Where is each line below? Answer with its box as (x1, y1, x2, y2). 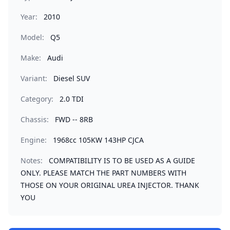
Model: (21, 32, 44, 42)
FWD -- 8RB (55, 114, 93, 124)
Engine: (21, 135, 47, 145)
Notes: (21, 156, 43, 165)
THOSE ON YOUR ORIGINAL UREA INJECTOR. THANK (21, 180, 199, 190)
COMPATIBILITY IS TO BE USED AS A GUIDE (49, 156, 195, 165)
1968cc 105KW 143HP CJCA (53, 135, 144, 145)
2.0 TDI (60, 94, 84, 104)
